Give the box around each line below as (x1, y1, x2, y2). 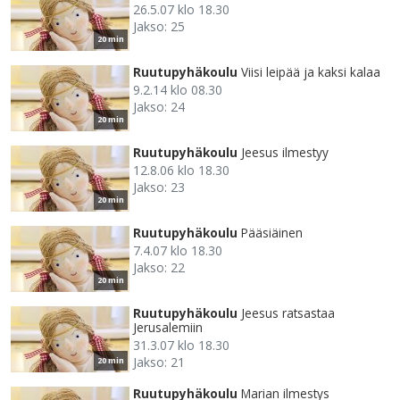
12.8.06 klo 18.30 (133, 162, 229, 179)
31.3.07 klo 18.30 (133, 337, 229, 354)
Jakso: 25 (133, 18, 185, 36)
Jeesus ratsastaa (241, 304, 335, 322)
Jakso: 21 (133, 354, 185, 371)
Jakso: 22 (133, 259, 185, 277)
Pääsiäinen (241, 224, 303, 242)
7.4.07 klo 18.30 (133, 242, 222, 260)
